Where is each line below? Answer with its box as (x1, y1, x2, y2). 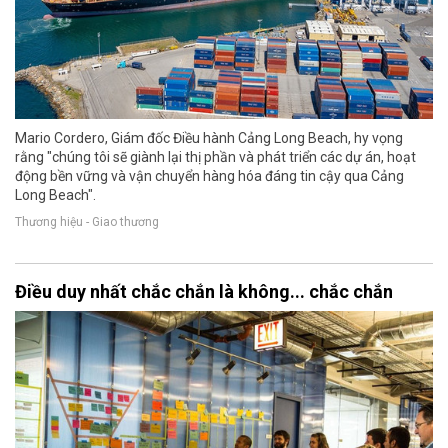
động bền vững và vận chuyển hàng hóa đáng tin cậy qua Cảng (15, 167, 404, 184)
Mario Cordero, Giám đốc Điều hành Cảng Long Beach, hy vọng (15, 129, 403, 146)
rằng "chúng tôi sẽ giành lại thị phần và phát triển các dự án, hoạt (15, 148, 416, 165)
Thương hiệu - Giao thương (15, 215, 159, 230)
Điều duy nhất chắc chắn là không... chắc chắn (15, 280, 393, 302)
